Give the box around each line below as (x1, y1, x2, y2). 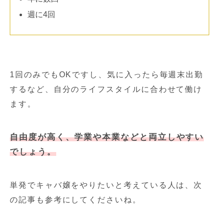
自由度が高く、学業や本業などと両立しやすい (10, 132, 204, 142)
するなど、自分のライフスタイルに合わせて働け (10, 85, 203, 93)
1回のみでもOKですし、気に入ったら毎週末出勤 (10, 70, 204, 79)
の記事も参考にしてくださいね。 (10, 195, 141, 204)
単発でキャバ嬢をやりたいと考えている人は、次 (10, 180, 203, 189)
